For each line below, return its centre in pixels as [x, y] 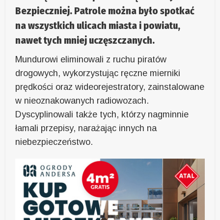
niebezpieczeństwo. [54, 142]
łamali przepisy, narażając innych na [86, 128]
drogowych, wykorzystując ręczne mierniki [98, 73]
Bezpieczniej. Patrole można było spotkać [105, 11]
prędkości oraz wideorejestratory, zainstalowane [110, 87]
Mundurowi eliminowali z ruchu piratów [91, 59]
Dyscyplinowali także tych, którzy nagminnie [102, 114]
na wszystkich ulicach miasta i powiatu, [98, 25]
